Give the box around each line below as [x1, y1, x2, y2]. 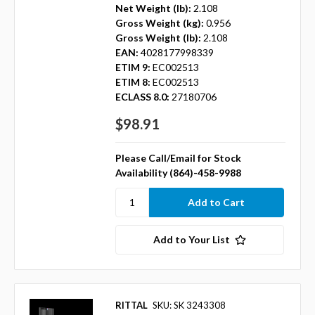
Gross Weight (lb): [115, 31, 201, 44]
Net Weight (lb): [115, 1, 191, 14]
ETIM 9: [115, 60, 150, 73]
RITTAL [115, 299, 148, 311]
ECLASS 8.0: [115, 90, 169, 103]
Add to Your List [153, 233, 230, 245]
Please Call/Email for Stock [115, 151, 241, 164]
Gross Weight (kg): [115, 16, 204, 29]
